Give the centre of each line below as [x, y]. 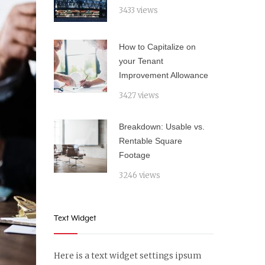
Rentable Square [151, 141]
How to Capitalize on [157, 47]
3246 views [140, 175]
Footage [135, 155]
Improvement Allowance [164, 75]
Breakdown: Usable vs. [162, 127]
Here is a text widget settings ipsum [128, 256]
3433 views [138, 10]
